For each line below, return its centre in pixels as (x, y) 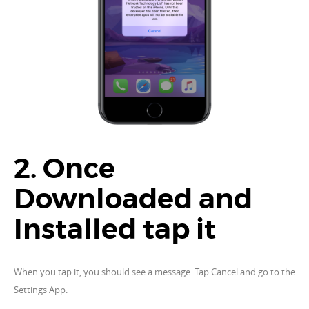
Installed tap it (115, 231)
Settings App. (41, 290)
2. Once (64, 170)
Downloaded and (133, 200)
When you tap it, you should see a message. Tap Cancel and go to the (154, 272)
